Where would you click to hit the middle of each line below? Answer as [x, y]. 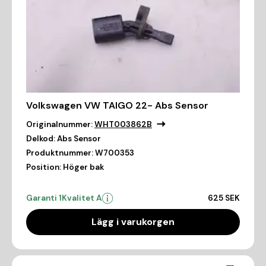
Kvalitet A [82, 198]
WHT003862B [123, 124]
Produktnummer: [60, 153]
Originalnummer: [59, 124]
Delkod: [41, 138]
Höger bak [83, 167]
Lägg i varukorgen [133, 221]
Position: [44, 167]
